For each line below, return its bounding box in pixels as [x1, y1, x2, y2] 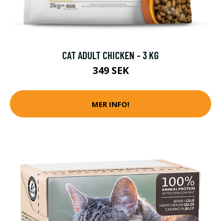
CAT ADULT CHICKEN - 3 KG [62, 49, 159, 62]
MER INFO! [92, 99, 129, 109]
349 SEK [92, 64, 129, 77]
